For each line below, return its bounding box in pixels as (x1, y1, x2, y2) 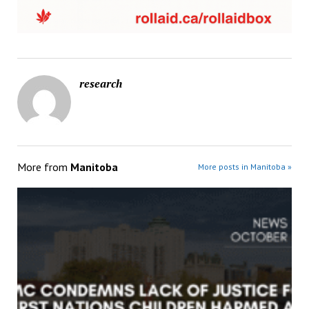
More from (17, 159, 70, 174)
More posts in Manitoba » (198, 161, 292, 172)
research (79, 75, 122, 91)
